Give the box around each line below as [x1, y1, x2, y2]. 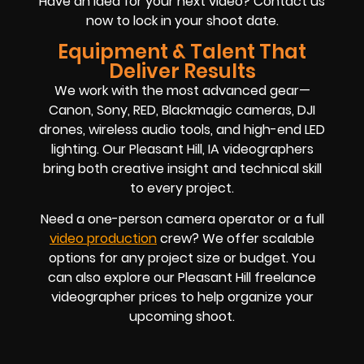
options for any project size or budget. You [49, 249, 315, 268]
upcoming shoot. [129, 307, 235, 327]
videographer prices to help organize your [50, 288, 314, 307]
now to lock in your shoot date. [85, 11, 279, 30]
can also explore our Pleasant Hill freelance [48, 268, 316, 288]
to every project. [130, 178, 234, 197]
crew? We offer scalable [157, 229, 314, 249]
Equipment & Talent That [58, 37, 306, 65]
